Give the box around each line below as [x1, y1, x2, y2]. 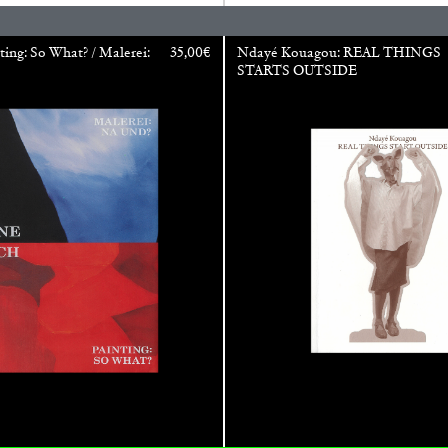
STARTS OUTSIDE [237, 61, 357, 79]
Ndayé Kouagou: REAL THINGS [237, 43, 441, 61]
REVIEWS [142, 20, 211, 38]
